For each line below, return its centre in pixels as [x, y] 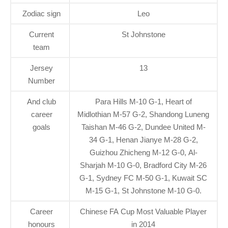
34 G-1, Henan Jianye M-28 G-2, [143, 139]
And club [41, 101]
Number [41, 80]
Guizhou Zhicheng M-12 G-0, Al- [143, 152]
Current [41, 34]
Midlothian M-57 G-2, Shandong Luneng [143, 114]
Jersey [41, 68]
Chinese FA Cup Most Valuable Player [143, 211]
